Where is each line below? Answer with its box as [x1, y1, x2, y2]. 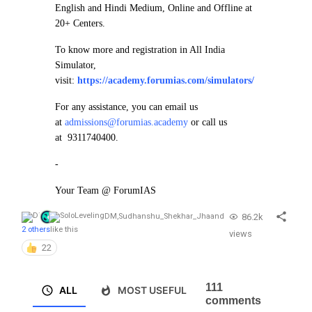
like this [50, 225, 78, 234]
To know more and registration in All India [55, 45, 225, 55]
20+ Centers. [55, 18, 105, 29]
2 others [22, 225, 50, 234]
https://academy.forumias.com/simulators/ [77, 75, 254, 86]
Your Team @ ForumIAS [55, 185, 156, 196]
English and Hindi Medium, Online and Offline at [55, 3, 252, 13]
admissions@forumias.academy [65, 117, 191, 127]
